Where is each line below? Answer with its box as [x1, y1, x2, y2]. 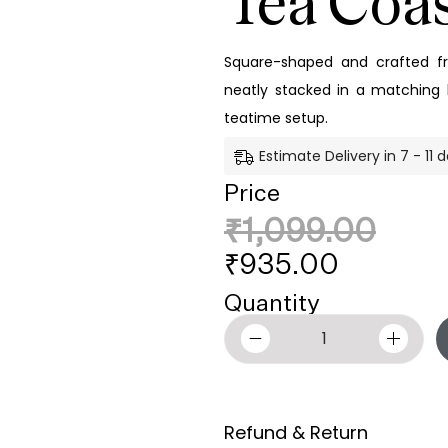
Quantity [224, 286, 320, 317]
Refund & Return [224, 419, 368, 445]
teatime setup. [224, 107, 328, 128]
